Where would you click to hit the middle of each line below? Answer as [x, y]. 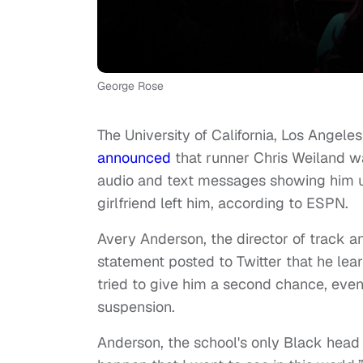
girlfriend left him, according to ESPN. [225, 203]
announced [134, 158]
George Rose [130, 86]
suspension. [138, 307]
